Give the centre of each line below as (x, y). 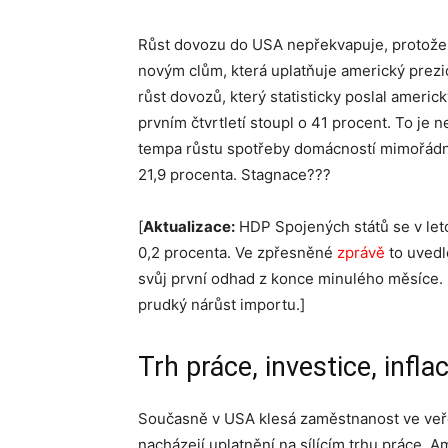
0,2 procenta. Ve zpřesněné (237, 252)
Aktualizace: (189, 226)
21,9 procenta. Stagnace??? (234, 174)
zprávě (361, 252)
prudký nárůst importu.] (221, 304)
